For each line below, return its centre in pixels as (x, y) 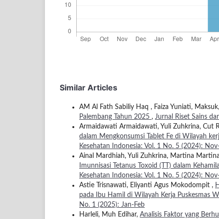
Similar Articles (88, 87)
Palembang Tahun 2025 (115, 117)
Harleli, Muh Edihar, (109, 214)
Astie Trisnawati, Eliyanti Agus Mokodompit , (147, 185)
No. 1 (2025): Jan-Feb (112, 205)
